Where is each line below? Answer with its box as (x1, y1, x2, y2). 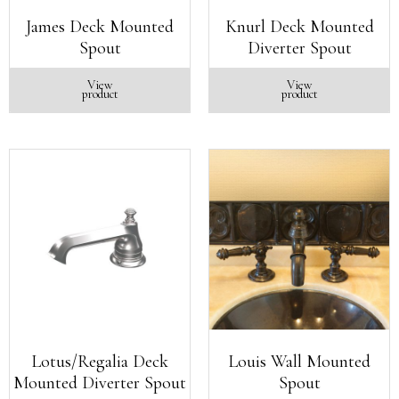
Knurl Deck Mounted (224, 16, 374, 37)
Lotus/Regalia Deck (31, 351, 168, 372)
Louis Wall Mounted (228, 351, 370, 372)
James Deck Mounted (26, 16, 174, 37)
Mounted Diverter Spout (13, 372, 186, 394)
